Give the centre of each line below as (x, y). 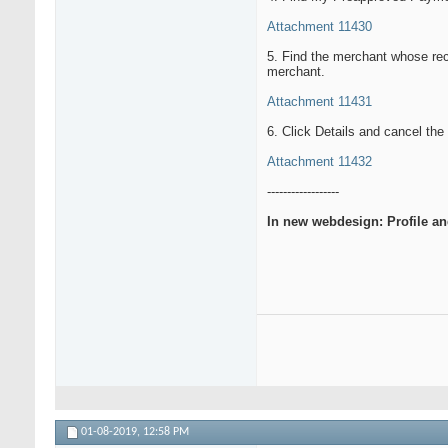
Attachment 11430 (319, 27)
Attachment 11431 (319, 102)
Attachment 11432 (319, 162)
